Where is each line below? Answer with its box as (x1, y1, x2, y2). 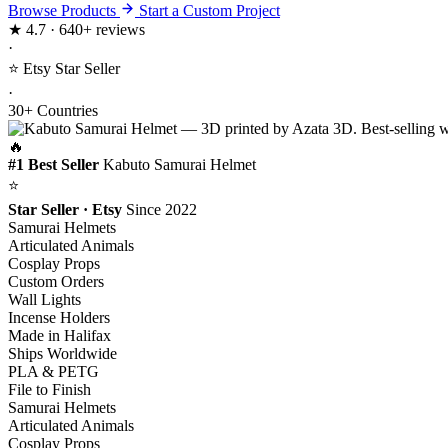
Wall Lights (8, 291, 81, 308)
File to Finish (8, 381, 91, 398)
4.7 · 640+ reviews (22, 21, 145, 38)
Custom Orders (8, 273, 104, 290)
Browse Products (8, 2, 120, 19)
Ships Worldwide (8, 345, 117, 362)
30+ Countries (8, 102, 98, 119)
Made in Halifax (8, 327, 111, 344)
